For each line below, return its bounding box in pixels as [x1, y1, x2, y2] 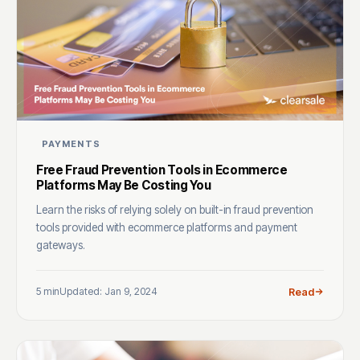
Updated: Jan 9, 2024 [59, 285, 157, 298]
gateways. [36, 238, 85, 252]
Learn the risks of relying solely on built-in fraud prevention [36, 202, 313, 216]
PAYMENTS [42, 137, 100, 149]
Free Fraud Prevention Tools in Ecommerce [36, 162, 288, 178]
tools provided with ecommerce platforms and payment [36, 220, 297, 234]
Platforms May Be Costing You [36, 177, 211, 193]
